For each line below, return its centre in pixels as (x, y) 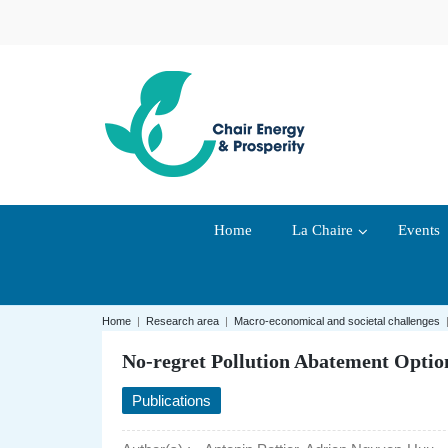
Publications (171, 401)
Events (419, 230)
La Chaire (322, 230)
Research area (182, 321)
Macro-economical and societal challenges (337, 321)
